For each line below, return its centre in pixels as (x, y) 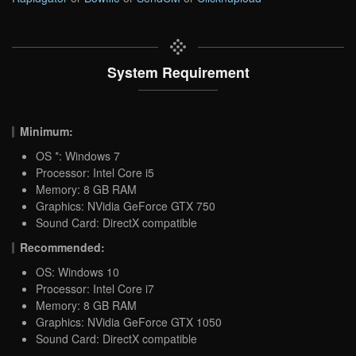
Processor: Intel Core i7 (95, 288)
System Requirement (178, 72)
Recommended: (63, 247)
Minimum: (47, 131)
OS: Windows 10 (77, 271)
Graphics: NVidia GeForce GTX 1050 (129, 321)
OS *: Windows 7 (78, 155)
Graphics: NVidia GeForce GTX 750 (126, 205)
